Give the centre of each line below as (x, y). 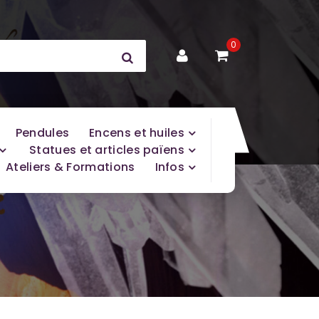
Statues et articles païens (107, 150)
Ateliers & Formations (70, 167)
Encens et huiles (137, 133)
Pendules (42, 133)
